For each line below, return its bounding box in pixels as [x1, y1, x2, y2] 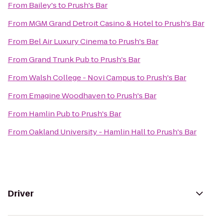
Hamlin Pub [29, 109, 70, 119]
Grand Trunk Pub [29, 54, 89, 65]
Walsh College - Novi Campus [29, 72, 135, 83]
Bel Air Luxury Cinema [29, 36, 108, 46]
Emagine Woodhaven [29, 90, 106, 101]
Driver [8, 188, 34, 199]
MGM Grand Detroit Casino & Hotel [29, 18, 153, 28]
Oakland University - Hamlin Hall [29, 127, 146, 137]
